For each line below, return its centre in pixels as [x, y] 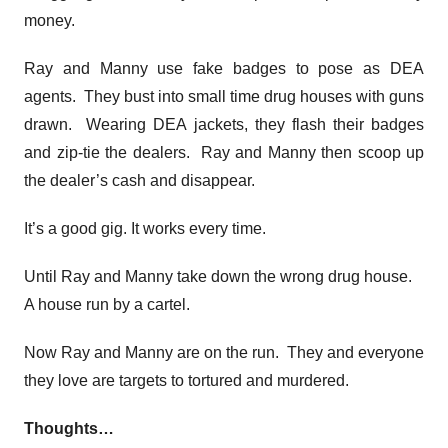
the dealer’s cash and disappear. [139, 180]
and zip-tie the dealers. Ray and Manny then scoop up [224, 152]
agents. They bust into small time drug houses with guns [224, 96]
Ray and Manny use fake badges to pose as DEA [224, 68]
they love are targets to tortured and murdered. [186, 380]
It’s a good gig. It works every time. [145, 228]
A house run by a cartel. [107, 304]
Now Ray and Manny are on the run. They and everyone [224, 352]
